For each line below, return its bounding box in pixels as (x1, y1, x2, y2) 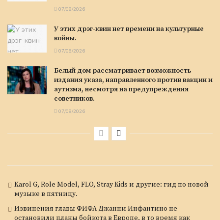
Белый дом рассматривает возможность (54, 66, 191, 75)
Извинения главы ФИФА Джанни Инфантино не (14, 204, 177, 213)
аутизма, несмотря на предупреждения (54, 84, 189, 94)
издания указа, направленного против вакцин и (54, 75, 213, 84)
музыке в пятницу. (14, 189, 78, 198)
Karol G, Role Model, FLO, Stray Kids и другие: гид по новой (14, 180, 209, 189)
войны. (54, 33, 77, 43)
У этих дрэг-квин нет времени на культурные (54, 24, 204, 33)
